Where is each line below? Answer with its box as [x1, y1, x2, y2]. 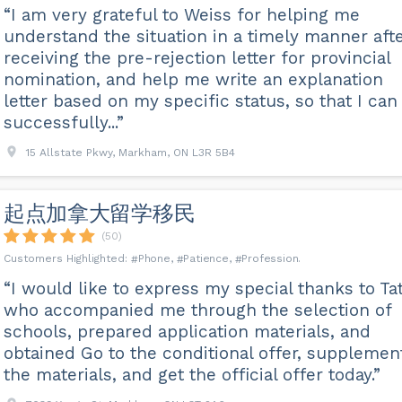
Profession [241, 252, 299, 265]
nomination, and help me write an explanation [3, 69, 383, 90]
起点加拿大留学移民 [3, 201, 196, 226]
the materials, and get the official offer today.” [3, 364, 380, 385]
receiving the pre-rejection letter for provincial [3, 48, 390, 68]
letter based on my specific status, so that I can [3, 91, 398, 111]
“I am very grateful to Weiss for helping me [3, 4, 360, 25]
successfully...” [3, 112, 124, 133]
